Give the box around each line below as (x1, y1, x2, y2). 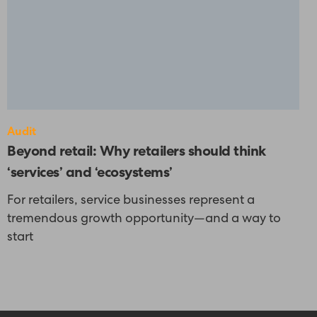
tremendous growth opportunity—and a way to (7, 212, 281, 226)
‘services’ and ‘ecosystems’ (7, 166, 173, 181)
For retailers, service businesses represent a (7, 194, 255, 207)
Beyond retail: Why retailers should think (7, 145, 266, 160)
